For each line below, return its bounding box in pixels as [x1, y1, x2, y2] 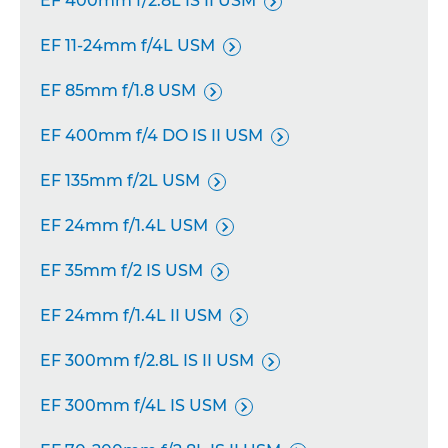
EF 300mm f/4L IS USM [40, 396, 227, 415]
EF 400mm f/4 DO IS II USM [40, 126, 263, 145]
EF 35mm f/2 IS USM [40, 261, 203, 280]
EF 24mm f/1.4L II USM [40, 306, 222, 325]
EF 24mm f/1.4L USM [40, 216, 208, 235]
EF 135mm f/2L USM [40, 171, 200, 190]
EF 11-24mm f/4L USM [40, 36, 215, 55]
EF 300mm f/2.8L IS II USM [40, 351, 254, 370]
